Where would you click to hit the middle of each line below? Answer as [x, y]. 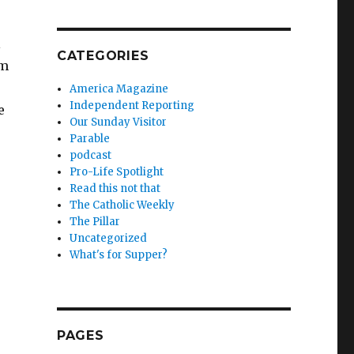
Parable [90, 138]
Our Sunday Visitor [119, 122]
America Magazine [119, 88]
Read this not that [115, 188]
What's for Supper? [119, 254]
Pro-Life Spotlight [117, 171]
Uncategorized [109, 238]
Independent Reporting [132, 105]
